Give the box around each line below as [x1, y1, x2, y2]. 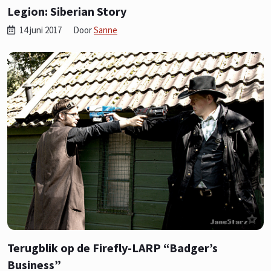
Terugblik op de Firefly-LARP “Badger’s [7, 240, 218, 255]
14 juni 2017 [18, 24, 64, 36]
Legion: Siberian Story [7, 3, 126, 19]
